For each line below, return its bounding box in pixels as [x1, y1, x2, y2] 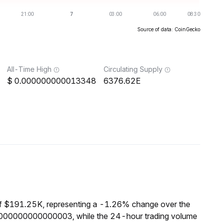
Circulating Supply [104, 65, 163, 73]
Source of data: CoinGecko [137, 26, 200, 32]
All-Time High [7, 65, 52, 73]
